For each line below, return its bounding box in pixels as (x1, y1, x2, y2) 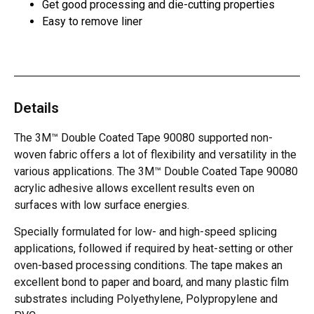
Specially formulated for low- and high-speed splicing (14, 225, 277, 239)
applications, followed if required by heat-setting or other (14, 242, 293, 256)
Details (14, 100, 59, 116)
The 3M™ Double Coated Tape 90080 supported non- (14, 131, 273, 144)
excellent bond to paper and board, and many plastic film (14, 275, 289, 289)
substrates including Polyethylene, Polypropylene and (14, 292, 278, 306)
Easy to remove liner (42, 15, 142, 28)
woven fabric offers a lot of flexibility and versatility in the (14, 148, 296, 161)
